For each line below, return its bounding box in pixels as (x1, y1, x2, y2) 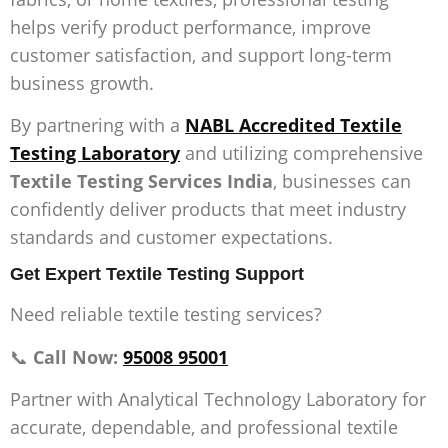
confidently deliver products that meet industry (10, 196, 406, 221)
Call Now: (33, 344, 123, 369)
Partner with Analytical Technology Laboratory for (10, 387, 426, 412)
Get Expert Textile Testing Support (10, 264, 304, 285)
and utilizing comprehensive (180, 140, 423, 165)
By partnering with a (10, 112, 185, 137)
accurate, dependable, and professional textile (10, 415, 398, 440)
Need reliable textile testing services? (10, 302, 322, 327)
